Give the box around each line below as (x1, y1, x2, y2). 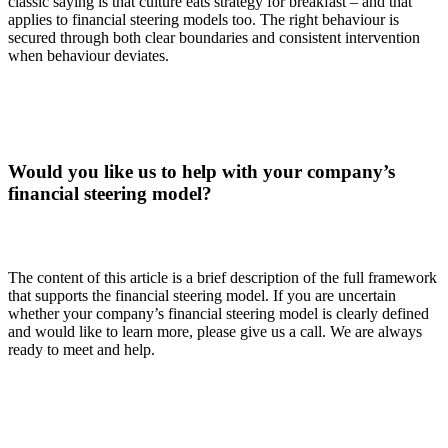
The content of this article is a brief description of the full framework (8, 268, 437, 286)
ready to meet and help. (8, 340, 163, 358)
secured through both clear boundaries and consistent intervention (8, 28, 420, 46)
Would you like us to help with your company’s (8, 160, 395, 182)
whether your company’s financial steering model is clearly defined (8, 304, 429, 322)
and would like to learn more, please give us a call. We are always (8, 322, 422, 340)
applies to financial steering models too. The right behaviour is (8, 10, 399, 28)
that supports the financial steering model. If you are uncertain (8, 286, 396, 304)
